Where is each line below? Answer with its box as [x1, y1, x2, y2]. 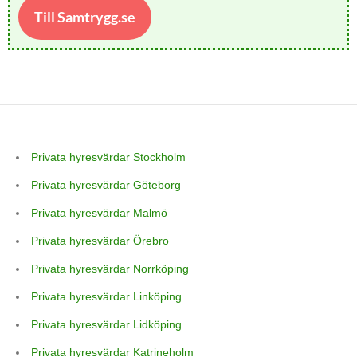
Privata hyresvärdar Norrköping [31, 262, 189, 276]
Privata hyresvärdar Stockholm [31, 151, 186, 164]
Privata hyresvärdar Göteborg [31, 178, 181, 192]
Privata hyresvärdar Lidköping [31, 318, 182, 331]
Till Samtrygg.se [34, 8, 135, 26]
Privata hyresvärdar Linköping [31, 290, 182, 304]
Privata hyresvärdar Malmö [31, 206, 167, 220]
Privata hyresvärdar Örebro [31, 234, 169, 248]
